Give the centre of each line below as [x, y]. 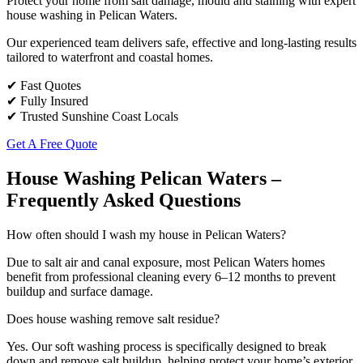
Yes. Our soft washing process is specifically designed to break [167, 346]
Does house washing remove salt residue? [113, 318]
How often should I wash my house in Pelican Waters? [146, 234]
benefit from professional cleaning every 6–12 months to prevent [171, 276]
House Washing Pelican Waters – [144, 178]
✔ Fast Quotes [44, 85]
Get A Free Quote [52, 143]
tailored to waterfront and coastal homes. [110, 57]
